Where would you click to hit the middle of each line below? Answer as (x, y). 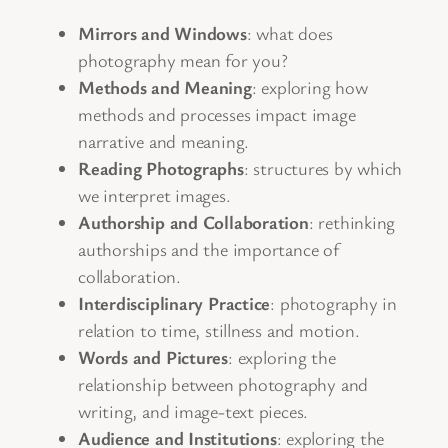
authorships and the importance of (208, 249)
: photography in (333, 303)
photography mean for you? (183, 60)
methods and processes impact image (217, 114)
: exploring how (309, 87)
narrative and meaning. (164, 141)
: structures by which (323, 168)
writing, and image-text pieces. (193, 411)
